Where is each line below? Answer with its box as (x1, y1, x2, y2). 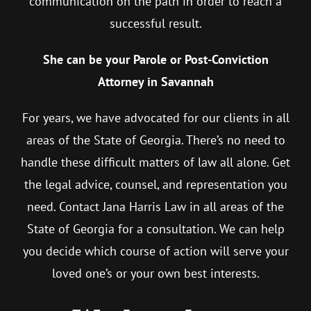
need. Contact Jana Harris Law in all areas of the (27, 199, 284, 215)
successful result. (109, 15, 202, 32)
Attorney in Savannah (97, 74, 214, 90)
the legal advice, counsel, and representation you (24, 176, 287, 193)
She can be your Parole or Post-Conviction (42, 51, 269, 68)
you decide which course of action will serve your (22, 243, 289, 260)
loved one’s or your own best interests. (51, 265, 260, 282)
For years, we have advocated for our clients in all (22, 110, 289, 126)
